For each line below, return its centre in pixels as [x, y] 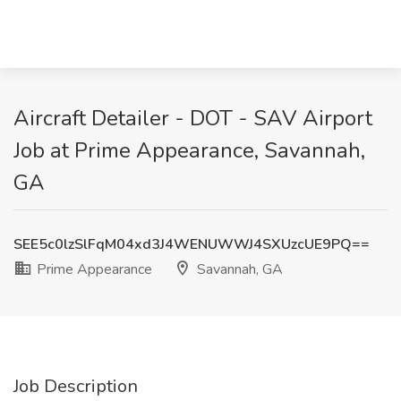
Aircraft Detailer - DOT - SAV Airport [193, 118]
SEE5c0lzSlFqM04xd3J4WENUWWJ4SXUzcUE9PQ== [192, 244]
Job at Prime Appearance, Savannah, [189, 150]
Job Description [76, 386]
